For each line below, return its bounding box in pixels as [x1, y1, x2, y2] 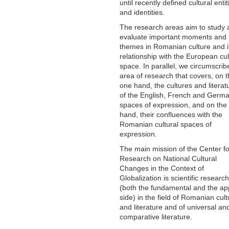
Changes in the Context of [120, 164, 204, 172]
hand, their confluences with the [120, 110, 222, 119]
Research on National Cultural [120, 154, 217, 163]
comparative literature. [120, 212, 192, 221]
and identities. [120, 8, 165, 16]
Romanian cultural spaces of [120, 120, 212, 128]
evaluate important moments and [120, 32, 226, 41]
